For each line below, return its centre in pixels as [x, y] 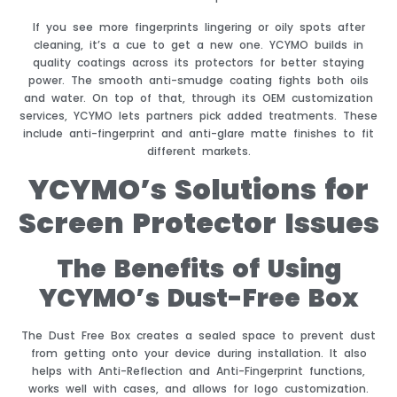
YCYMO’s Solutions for [198, 190]
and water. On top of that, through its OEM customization [198, 97]
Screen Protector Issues [198, 223]
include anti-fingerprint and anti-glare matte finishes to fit [198, 133]
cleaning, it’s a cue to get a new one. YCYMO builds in [198, 44]
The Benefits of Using [198, 269]
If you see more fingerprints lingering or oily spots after [198, 27]
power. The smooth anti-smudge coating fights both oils [198, 80]
